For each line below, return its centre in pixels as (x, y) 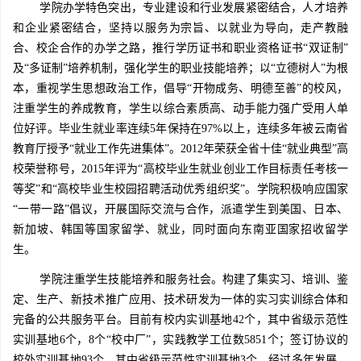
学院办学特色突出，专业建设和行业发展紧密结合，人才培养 (194, 8)
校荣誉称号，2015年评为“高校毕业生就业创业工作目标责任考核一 (180, 169)
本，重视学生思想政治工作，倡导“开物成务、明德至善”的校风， (180, 89)
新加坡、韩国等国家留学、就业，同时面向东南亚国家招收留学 (180, 230)
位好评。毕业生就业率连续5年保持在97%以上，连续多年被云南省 (180, 129)
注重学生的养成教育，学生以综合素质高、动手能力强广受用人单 (180, 109)
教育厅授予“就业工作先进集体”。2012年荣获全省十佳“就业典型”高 (180, 149)
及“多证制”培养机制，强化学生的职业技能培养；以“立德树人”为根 (180, 68)
